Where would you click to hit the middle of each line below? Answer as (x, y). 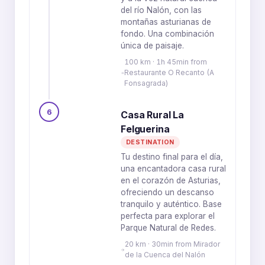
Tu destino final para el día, (172, 157)
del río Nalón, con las (161, 10)
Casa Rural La (152, 115)
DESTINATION (150, 142)
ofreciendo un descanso (167, 192)
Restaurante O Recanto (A (169, 72)
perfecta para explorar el (168, 216)
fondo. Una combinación (167, 34)
